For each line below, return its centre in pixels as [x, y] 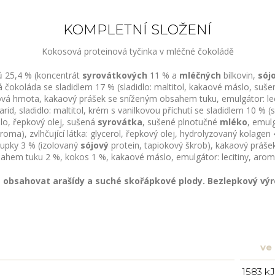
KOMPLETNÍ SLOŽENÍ [137, 29]
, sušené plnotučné [181, 122]
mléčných [200, 75]
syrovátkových [115, 75]
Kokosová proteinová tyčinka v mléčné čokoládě [137, 51]
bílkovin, [239, 75]
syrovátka [120, 122]
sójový [95, 145]
